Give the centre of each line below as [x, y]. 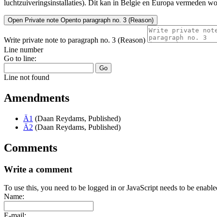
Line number [23, 50]
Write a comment [38, 169]
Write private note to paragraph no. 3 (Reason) [75, 40]
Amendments [37, 98]
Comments [31, 147]
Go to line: [20, 59]
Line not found [27, 77]
